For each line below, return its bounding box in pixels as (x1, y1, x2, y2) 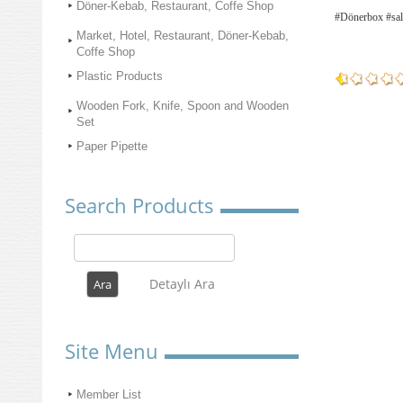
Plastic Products (76, 69, 163, 83)
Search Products (65, 192, 214, 219)
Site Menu (65, 337, 158, 364)
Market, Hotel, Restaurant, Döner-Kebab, (76, 29, 289, 42)
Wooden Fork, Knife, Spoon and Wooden (76, 99, 289, 112)
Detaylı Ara (148, 275, 215, 292)
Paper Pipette (76, 139, 148, 153)
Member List (76, 388, 141, 401)
